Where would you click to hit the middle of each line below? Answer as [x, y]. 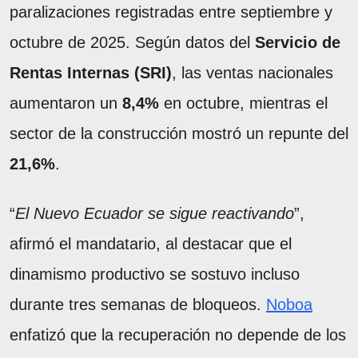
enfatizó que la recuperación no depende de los [178, 334]
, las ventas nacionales [253, 72]
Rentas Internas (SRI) [91, 72]
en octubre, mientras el [243, 103]
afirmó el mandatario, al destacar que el [151, 243]
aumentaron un [66, 103]
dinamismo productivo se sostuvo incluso [155, 274]
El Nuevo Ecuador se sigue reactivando [155, 213]
